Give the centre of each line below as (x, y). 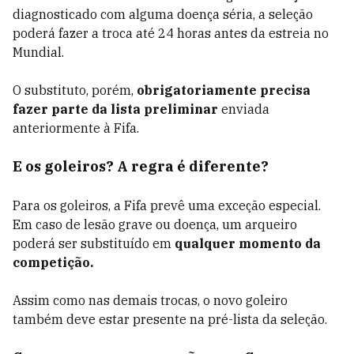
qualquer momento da (246, 243)
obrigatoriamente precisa (224, 90)
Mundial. (38, 52)
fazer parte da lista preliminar (115, 109)
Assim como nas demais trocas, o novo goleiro (150, 300)
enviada (244, 109)
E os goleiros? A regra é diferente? (141, 166)
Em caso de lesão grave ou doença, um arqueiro (155, 224)
